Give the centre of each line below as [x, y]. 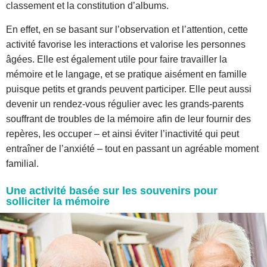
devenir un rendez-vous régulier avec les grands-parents [125, 104]
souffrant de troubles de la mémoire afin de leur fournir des [128, 119]
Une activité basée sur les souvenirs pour [112, 191]
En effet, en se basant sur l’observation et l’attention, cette [127, 30]
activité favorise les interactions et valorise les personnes [126, 45]
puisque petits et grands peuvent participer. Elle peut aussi [129, 89]
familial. [24, 164]
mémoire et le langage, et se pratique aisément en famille [126, 74]
